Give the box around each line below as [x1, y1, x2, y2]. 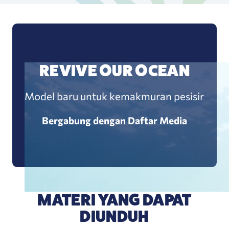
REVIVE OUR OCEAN [39, 61, 190, 80]
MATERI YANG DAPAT [37, 190, 192, 209]
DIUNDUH [80, 207, 149, 225]
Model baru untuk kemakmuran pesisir [25, 89, 204, 103]
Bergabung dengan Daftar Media [41, 114, 187, 127]
